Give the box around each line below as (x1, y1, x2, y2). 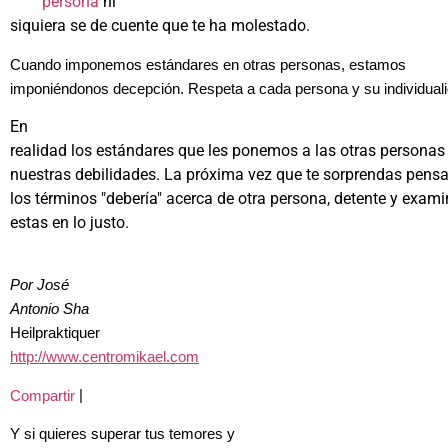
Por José (10, 277, 69, 294)
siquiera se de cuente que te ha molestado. (10, 16, 310, 36)
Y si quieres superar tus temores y (10, 426, 235, 443)
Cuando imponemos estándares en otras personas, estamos (10, 56, 406, 73)
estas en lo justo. (10, 212, 129, 232)
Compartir (10, 387, 75, 404)
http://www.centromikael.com (10, 349, 199, 366)
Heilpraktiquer (10, 325, 100, 342)
